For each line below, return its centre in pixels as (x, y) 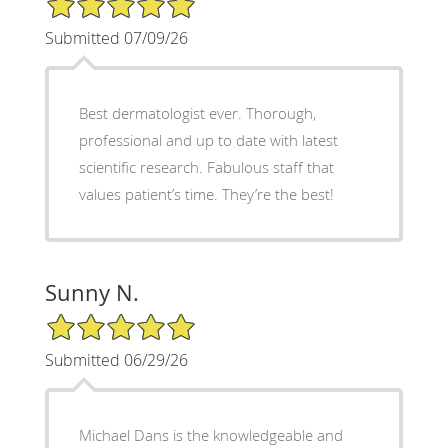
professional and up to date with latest (208, 139)
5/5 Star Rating (94, 320)
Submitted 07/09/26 (116, 37)
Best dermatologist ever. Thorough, (162, 112)
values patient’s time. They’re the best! (277, 193)
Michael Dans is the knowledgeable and (210, 434)
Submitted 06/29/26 (116, 359)
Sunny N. (91, 292)
